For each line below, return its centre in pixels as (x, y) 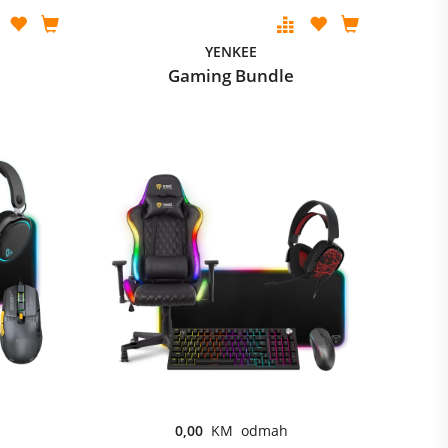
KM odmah (249, 430)
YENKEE (230, 51)
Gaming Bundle (230, 75)
